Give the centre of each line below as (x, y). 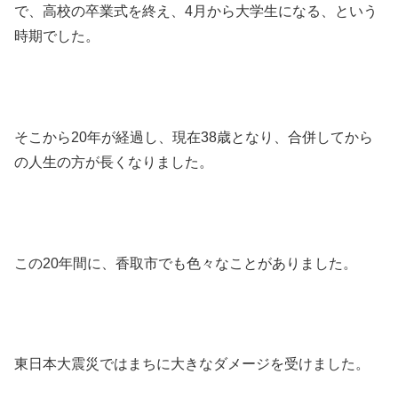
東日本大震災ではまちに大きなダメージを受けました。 (192, 364)
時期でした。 (57, 36)
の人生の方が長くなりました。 (114, 163)
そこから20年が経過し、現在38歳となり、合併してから (194, 138)
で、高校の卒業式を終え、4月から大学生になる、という (196, 12)
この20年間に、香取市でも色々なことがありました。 (186, 263)
